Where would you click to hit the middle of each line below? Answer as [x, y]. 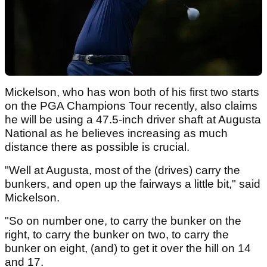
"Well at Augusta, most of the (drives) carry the [122, 170]
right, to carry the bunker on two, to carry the [117, 235]
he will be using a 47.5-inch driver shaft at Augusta [133, 120]
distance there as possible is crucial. [99, 147]
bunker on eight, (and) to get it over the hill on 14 [128, 249]
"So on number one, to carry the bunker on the [123, 221]
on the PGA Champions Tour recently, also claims [131, 106]
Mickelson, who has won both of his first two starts [132, 92]
